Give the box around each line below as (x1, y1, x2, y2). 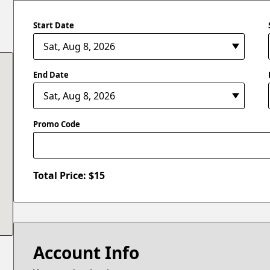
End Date (33, 69, 69, 80)
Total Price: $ (33, 169, 95, 183)
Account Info (33, 241, 140, 265)
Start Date (33, 19, 75, 31)
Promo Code (33, 119, 81, 130)
